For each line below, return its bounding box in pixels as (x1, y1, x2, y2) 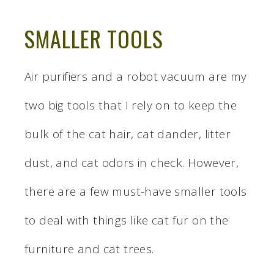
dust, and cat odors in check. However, (24, 154, 239, 171)
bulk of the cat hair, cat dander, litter (24, 125, 231, 142)
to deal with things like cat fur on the (24, 212, 229, 228)
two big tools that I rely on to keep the (24, 97, 237, 113)
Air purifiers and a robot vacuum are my (24, 68, 247, 84)
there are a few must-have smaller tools (24, 183, 247, 199)
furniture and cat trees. (24, 240, 154, 257)
